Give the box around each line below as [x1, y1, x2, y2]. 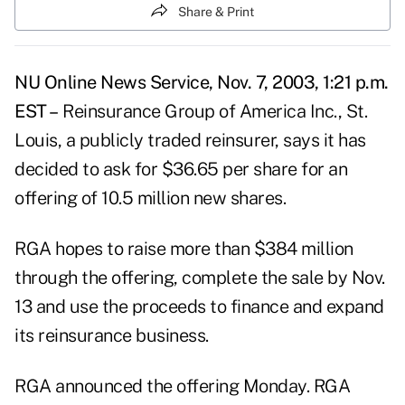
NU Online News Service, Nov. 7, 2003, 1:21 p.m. [14, 71, 389, 94]
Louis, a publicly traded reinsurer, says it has [14, 129, 366, 152]
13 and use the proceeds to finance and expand [14, 296, 384, 318]
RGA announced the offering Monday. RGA [14, 375, 350, 398]
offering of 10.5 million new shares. [14, 187, 286, 210]
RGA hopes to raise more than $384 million [14, 238, 353, 260]
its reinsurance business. [14, 325, 209, 347]
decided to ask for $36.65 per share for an [14, 158, 347, 181]
